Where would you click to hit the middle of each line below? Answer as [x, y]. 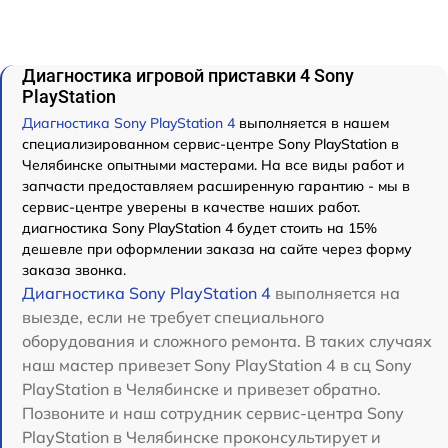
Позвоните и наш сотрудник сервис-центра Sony [213, 413]
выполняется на [335, 293]
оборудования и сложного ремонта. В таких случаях [227, 341]
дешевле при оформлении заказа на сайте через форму [217, 249]
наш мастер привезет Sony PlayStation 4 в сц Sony [217, 365]
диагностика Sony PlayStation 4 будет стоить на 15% [199, 228]
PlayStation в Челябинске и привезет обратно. [201, 389]
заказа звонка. [74, 270]
